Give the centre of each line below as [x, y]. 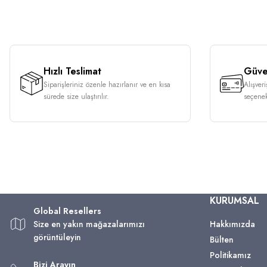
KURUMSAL [235, 200]
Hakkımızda [232, 224]
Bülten [222, 239]
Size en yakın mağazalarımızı [89, 224]
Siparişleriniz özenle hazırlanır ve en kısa [107, 84]
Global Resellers [67, 211]
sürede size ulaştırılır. [76, 96]
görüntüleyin [57, 237]
